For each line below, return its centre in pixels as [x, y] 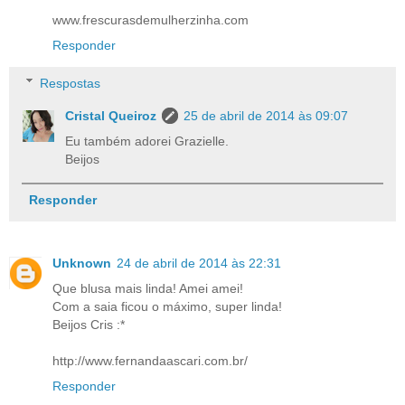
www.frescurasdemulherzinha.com [151, 20]
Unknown [82, 263]
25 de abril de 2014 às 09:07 [266, 115]
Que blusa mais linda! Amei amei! [148, 288]
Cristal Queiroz [111, 115]
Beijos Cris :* [89, 324]
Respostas [71, 83]
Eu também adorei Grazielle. [147, 141]
